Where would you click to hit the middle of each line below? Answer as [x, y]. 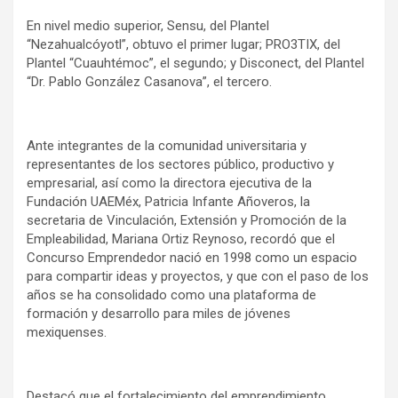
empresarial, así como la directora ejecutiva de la [169, 183]
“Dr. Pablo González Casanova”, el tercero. [149, 82]
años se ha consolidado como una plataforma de [171, 295]
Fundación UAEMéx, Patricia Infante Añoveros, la [168, 202]
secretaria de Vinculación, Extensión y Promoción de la [187, 221]
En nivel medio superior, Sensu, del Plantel [148, 26]
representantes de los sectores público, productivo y [180, 165]
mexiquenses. [67, 333]
